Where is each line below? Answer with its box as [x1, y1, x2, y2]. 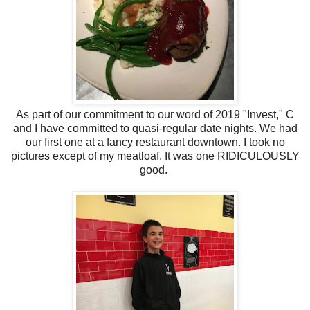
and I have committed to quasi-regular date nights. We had [12, 122, 298, 134]
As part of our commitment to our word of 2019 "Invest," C [16, 108, 294, 120]
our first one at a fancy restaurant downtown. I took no [25, 136, 285, 148]
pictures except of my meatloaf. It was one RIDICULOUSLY [10, 149, 300, 162]
